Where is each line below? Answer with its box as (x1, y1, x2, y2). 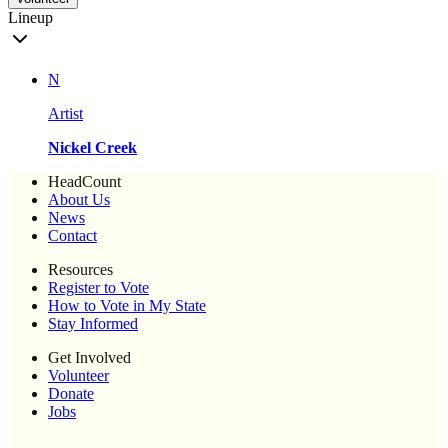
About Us (48, 191, 110, 209)
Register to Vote (48, 279, 149, 297)
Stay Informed (48, 315, 138, 333)
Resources (48, 261, 113, 279)
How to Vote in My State (48, 297, 206, 315)
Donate (48, 385, 94, 403)
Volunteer (48, 367, 109, 385)
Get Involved (48, 349, 131, 367)
